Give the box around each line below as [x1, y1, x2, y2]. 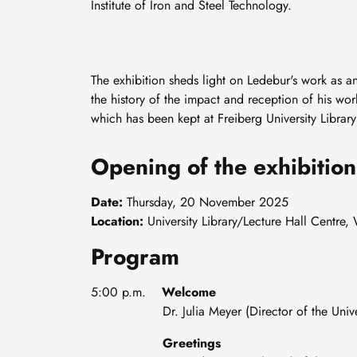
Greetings [163, 334, 221, 353]
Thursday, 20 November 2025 [123, 193, 288, 212]
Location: [91, 212, 147, 231]
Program [91, 241, 179, 274]
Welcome [162, 283, 216, 302]
